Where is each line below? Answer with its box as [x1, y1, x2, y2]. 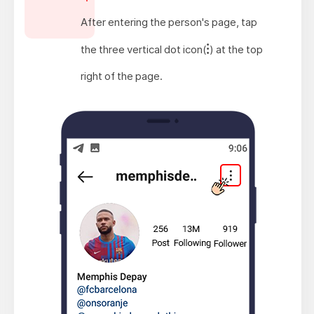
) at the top [210, 42, 264, 56]
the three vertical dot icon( [81, 42, 207, 56]
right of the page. [81, 69, 163, 83]
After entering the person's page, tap [81, 15, 258, 29]
